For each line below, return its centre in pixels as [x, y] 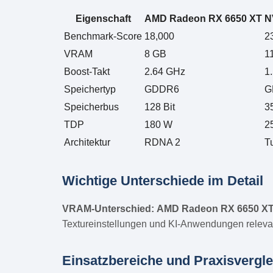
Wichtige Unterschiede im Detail [163, 180]
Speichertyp [90, 89]
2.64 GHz [165, 71]
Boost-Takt [87, 71]
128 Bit [160, 107]
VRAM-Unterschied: [108, 208]
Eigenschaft [103, 18]
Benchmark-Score [103, 36]
